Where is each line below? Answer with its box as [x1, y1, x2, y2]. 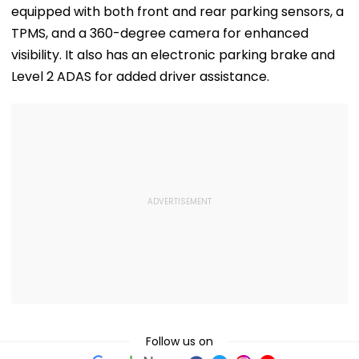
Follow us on [146, 333, 213, 349]
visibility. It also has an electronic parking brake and [11, 45, 335, 64]
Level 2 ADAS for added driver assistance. [11, 67, 269, 86]
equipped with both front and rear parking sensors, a [11, 2, 344, 21]
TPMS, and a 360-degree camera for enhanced [11, 23, 309, 42]
